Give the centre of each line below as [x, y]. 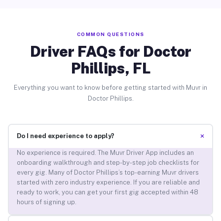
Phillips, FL [110, 68]
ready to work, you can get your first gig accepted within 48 [107, 192]
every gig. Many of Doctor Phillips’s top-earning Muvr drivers [108, 173]
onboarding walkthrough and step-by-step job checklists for [108, 163]
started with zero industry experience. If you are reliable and [108, 183]
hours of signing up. [46, 202]
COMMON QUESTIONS [110, 34]
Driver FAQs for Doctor [110, 51]
